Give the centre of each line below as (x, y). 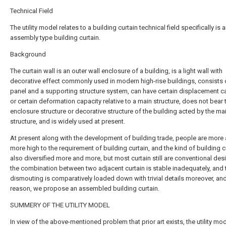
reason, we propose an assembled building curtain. (85, 188)
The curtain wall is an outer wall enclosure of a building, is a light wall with (116, 71)
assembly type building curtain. (55, 38)
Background (28, 54)
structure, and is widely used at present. (68, 121)
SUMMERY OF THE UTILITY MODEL (60, 205)
